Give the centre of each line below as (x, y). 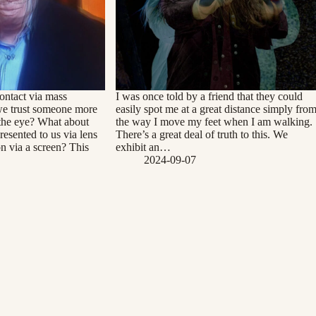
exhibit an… (144, 147)
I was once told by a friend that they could (209, 97)
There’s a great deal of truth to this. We (202, 135)
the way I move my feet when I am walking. (214, 122)
